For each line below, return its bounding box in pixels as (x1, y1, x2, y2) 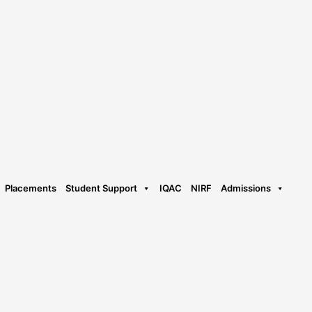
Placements (5, 182, 56, 194)
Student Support (65, 182, 137, 194)
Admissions (221, 182, 271, 194)
